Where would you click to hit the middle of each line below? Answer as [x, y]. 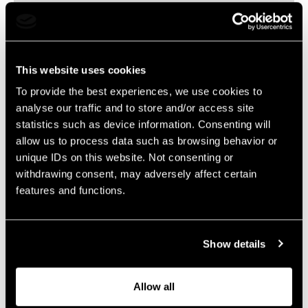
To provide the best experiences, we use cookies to [139, 91]
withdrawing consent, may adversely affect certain [136, 174]
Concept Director [162, 55]
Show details [234, 243]
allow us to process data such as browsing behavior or [147, 141]
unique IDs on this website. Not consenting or [125, 157]
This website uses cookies [81, 69]
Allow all [154, 287]
